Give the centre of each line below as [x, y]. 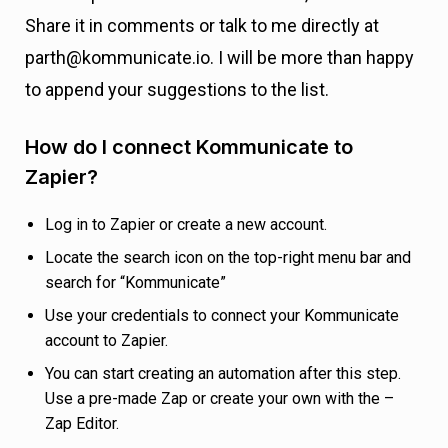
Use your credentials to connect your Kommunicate [222, 315]
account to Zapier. [106, 340]
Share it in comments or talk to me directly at [202, 25]
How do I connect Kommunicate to [189, 147]
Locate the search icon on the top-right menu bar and [228, 257]
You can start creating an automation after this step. [223, 373]
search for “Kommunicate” [135, 282]
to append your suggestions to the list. [177, 89]
